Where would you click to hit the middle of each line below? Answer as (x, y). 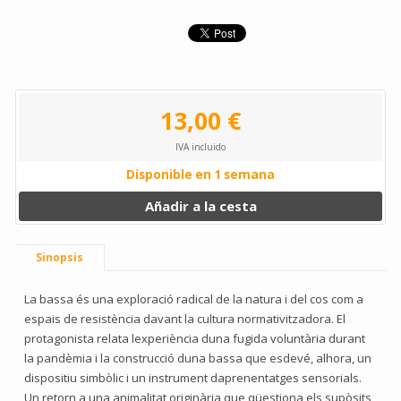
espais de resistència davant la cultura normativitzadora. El (185, 319)
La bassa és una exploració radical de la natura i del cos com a (194, 299)
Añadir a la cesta (200, 206)
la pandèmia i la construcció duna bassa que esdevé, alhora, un (198, 358)
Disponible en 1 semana (200, 175)
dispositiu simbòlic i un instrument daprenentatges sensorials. (193, 378)
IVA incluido (200, 147)
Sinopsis (60, 257)
